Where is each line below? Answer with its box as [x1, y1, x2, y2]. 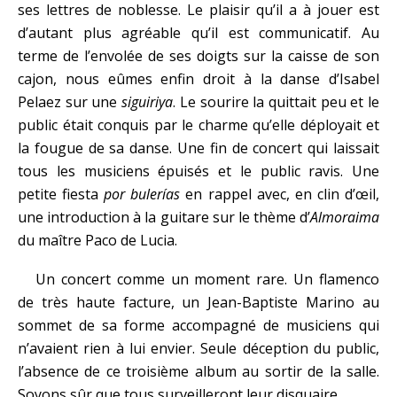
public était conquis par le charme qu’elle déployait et [18, 115, 379, 135]
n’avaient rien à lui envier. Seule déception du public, [18, 339, 379, 358]
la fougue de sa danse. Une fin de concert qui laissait [18, 138, 379, 158]
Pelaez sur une [18, 92, 122, 112]
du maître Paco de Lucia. [18, 230, 177, 250]
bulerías [130, 184, 181, 204]
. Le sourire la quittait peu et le [173, 92, 380, 112]
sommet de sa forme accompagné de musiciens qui [18, 315, 379, 335]
